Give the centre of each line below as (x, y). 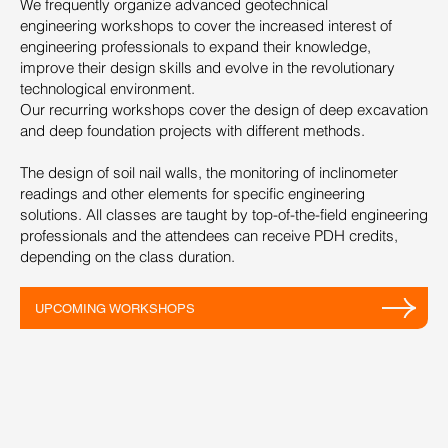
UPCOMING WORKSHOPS (115, 308)
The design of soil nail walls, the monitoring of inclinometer (209, 172)
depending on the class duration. (127, 256)
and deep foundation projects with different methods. (192, 130)
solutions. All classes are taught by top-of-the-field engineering (224, 214)
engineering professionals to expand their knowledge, (195, 46)
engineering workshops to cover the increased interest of (206, 25)
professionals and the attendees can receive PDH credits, (209, 235)
